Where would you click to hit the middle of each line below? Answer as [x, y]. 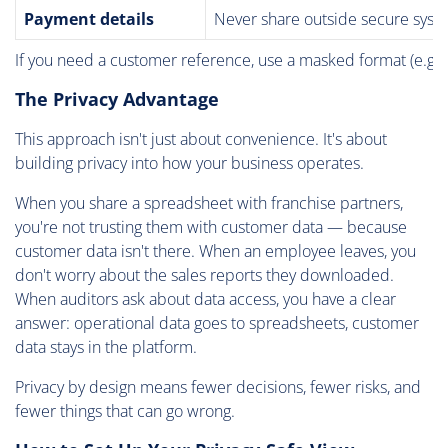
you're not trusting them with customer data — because [211, 226]
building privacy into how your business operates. [189, 162]
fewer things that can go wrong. [125, 410]
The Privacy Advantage [117, 98]
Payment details [89, 18]
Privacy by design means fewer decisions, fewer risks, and [218, 386]
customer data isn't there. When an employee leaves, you [215, 250]
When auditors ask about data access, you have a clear [205, 298]
